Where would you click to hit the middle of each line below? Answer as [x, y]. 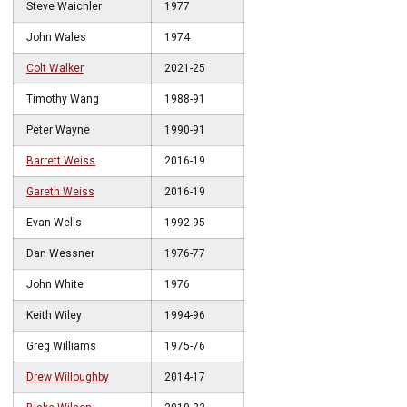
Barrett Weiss [61, 161]
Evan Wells [54, 223]
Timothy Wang [63, 99]
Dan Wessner [60, 253]
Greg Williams [61, 346]
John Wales [56, 37]
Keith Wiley [54, 315]
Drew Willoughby [68, 377]
